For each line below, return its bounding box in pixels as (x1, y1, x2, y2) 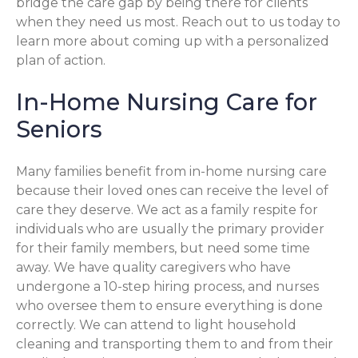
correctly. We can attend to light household (16, 317, 296, 333)
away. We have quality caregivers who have (16, 260, 291, 276)
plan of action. (16, 52, 105, 68)
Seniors (16, 115, 102, 144)
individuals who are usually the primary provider (16, 221, 324, 237)
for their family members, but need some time (16, 241, 310, 257)
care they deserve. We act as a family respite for (16, 202, 318, 218)
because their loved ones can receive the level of (16, 183, 328, 199)
